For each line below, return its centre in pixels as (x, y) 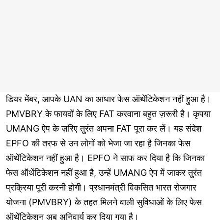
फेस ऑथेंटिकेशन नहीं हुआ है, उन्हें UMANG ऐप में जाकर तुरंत (104, 173)
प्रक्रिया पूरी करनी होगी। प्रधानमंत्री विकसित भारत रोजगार (101, 188)
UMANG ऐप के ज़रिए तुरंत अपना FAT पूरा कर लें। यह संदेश (104, 129)
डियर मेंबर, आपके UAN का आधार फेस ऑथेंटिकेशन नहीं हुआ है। (109, 99)
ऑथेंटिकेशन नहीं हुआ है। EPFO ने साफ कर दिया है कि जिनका (105, 158)
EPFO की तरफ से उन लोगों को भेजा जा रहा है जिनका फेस (98, 143)
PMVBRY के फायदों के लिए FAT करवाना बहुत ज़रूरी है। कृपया (108, 114)
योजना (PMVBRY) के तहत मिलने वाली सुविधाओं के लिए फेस (104, 202)
